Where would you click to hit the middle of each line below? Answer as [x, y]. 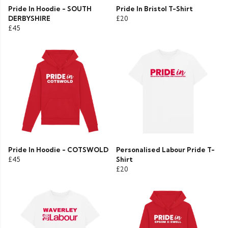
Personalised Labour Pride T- [165, 150]
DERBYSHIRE [29, 19]
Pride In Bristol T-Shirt [154, 9]
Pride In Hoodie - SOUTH [50, 9]
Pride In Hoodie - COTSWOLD [58, 150]
